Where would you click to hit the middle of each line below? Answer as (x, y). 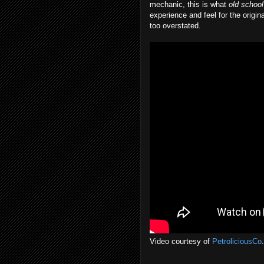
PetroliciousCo (237, 241)
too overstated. (175, 26)
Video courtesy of (181, 241)
